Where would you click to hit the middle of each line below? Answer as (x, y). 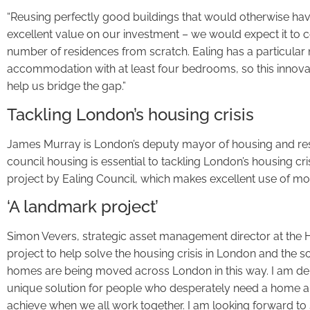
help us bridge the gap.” (66, 86)
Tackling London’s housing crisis (130, 114)
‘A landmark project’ (83, 207)
